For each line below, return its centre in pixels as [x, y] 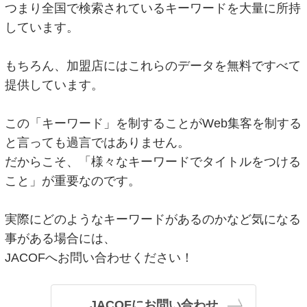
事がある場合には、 [61, 239]
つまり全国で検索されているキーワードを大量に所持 [153, 9]
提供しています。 [54, 85]
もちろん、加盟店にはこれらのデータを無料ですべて [153, 66]
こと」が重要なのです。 [73, 181]
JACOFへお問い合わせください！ [99, 258]
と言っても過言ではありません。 [98, 143]
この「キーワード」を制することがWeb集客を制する [153, 124]
